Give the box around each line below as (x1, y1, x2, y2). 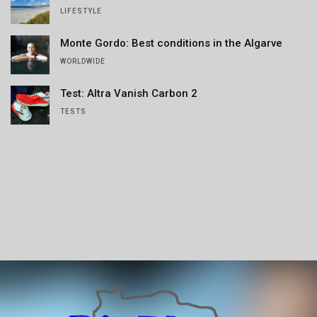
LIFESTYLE (60, 7, 102, 16)
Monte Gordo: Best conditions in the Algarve (60, 37, 282, 50)
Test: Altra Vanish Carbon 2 (60, 87, 197, 100)
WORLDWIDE (60, 57, 105, 66)
